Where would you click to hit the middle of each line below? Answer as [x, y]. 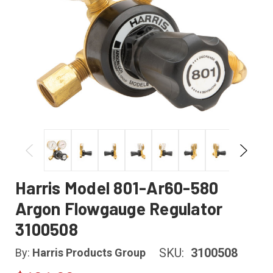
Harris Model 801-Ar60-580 [117, 188]
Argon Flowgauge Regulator [119, 208]
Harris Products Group [89, 253]
